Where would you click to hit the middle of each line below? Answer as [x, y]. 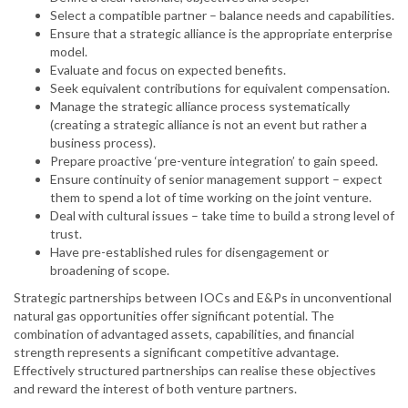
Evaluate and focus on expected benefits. [168, 70]
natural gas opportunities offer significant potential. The [174, 316]
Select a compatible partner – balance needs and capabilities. [222, 15]
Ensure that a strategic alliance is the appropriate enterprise [221, 34]
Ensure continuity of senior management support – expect [216, 179]
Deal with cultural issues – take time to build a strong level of [222, 216]
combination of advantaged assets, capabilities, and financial [184, 334]
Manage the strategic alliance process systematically [200, 107]
